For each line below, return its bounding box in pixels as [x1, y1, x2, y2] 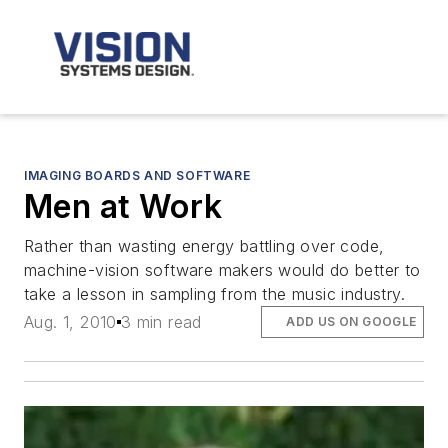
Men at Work [24, 187, 223, 226]
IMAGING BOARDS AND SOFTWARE [24, 168, 251, 183]
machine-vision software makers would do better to [24, 260, 421, 280]
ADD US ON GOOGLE [286, 314, 417, 330]
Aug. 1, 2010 [24, 312, 117, 333]
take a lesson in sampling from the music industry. [24, 284, 405, 304]
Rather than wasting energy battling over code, [24, 236, 385, 256]
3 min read [120, 312, 202, 333]
